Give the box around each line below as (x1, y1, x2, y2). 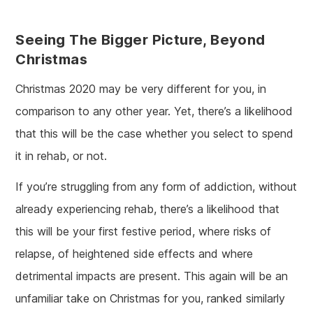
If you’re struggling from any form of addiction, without (15, 180, 298, 194)
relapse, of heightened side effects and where (15, 247, 254, 261)
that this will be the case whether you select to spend (15, 126, 294, 140)
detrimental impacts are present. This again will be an (15, 269, 289, 283)
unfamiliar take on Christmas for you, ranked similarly (15, 291, 286, 305)
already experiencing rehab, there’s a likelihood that (15, 202, 280, 216)
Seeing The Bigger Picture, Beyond (15, 31, 265, 48)
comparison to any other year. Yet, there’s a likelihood (15, 104, 293, 118)
